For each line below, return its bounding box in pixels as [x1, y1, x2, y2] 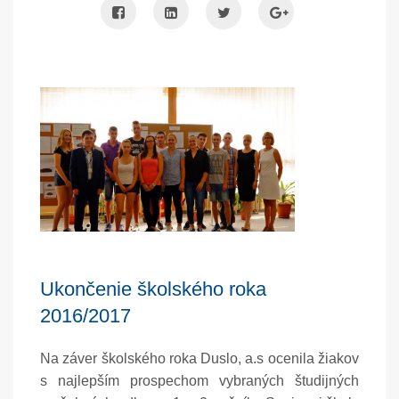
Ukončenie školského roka [40, 277, 266, 300]
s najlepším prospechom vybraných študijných [40, 372, 359, 388]
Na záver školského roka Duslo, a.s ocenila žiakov [40, 350, 359, 366]
